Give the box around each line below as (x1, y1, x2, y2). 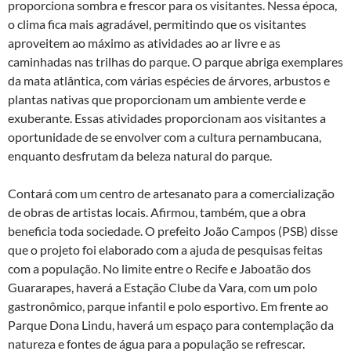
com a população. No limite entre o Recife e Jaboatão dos (8, 261, 311, 276)
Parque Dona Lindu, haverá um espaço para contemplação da (8, 317, 334, 332)
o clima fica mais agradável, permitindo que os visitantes (8, 16, 306, 31)
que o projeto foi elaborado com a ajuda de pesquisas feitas (8, 242, 323, 257)
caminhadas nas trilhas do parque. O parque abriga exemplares (8, 54, 343, 69)
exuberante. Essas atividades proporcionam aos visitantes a (8, 110, 326, 125)
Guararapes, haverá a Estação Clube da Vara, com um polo (8, 280, 317, 295)
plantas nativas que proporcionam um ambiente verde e (8, 92, 306, 107)
